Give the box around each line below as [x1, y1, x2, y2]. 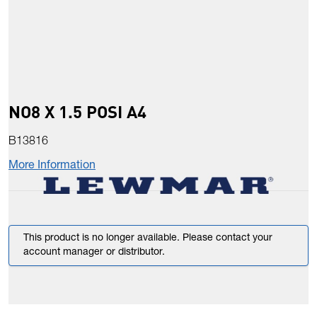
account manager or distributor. [23, 248, 165, 258]
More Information [8, 161, 96, 173]
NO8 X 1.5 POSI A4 [8, 100, 146, 123]
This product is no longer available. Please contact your [23, 234, 272, 244]
